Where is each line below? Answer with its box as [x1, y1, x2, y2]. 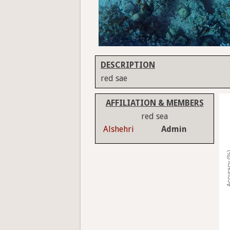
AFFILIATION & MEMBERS [105, 98, 204, 108]
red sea [141, 111, 168, 122]
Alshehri [103, 124, 134, 135]
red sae [101, 73, 127, 84]
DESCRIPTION [101, 60, 155, 70]
